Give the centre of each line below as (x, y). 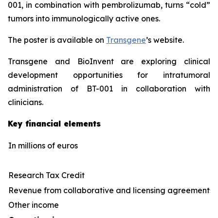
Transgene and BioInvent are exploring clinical (109, 61)
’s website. (165, 40)
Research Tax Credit (46, 175)
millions (32, 145)
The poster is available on (57, 40)
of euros (62, 145)
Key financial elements (54, 124)
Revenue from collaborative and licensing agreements (111, 190)
